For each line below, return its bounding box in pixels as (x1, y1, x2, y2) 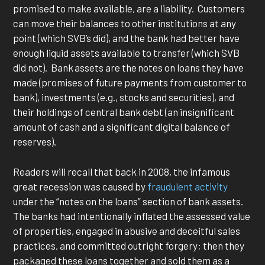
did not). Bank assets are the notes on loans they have (13, 62, 244, 74)
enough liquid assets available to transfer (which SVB (13, 47, 240, 59)
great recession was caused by (13, 180, 148, 192)
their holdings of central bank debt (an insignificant (13, 106, 235, 118)
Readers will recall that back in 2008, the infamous (13, 165, 231, 177)
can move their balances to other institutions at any (13, 17, 237, 30)
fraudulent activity (147, 180, 228, 192)
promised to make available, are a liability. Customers (13, 2, 245, 15)
